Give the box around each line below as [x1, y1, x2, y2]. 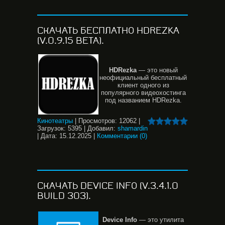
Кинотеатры [37, 117, 73, 125]
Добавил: [87, 125, 116, 132]
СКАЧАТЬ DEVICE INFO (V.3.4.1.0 [37, 181, 178, 191]
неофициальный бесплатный [99, 74, 187, 81]
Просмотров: [78, 117, 117, 125]
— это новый [136, 66, 178, 74]
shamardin [118, 125, 148, 132]
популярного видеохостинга [100, 89, 186, 96]
